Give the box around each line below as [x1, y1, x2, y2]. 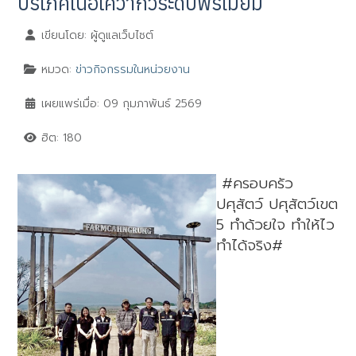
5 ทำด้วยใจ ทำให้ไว [216, 213, 335, 236]
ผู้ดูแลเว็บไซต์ [90, 26, 153, 44]
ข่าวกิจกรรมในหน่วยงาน [75, 60, 190, 78]
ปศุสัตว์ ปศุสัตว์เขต [216, 192, 339, 215]
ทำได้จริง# [216, 234, 284, 257]
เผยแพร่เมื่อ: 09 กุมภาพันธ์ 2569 [41, 95, 202, 112]
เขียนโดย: [37, 26, 91, 44]
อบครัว [250, 172, 294, 195]
